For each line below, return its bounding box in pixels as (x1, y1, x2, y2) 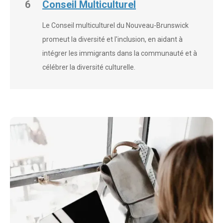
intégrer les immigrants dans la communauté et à (42, 49, 197, 58)
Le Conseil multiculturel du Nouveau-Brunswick (42, 21, 189, 30)
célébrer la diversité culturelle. (42, 63, 135, 72)
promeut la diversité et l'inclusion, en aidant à (42, 35, 183, 44)
